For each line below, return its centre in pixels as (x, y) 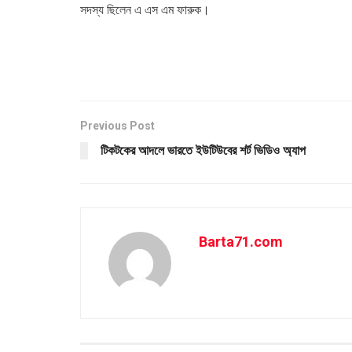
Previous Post (117, 125)
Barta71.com (241, 241)
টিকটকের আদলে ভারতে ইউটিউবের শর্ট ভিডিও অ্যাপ (203, 150)
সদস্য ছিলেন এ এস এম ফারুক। (145, 9)
